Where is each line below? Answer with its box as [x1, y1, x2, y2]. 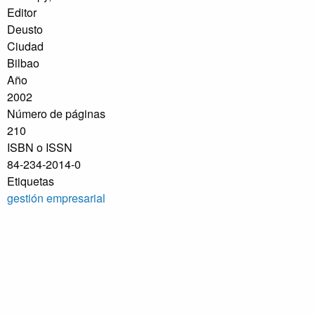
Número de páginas [7, 105, 105, 122]
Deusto [7, 21, 43, 38]
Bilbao [7, 55, 39, 72]
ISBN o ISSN [7, 139, 72, 156]
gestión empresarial [7, 190, 105, 207]
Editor [7, 4, 37, 21]
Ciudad [7, 38, 44, 55]
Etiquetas [7, 173, 54, 190]
